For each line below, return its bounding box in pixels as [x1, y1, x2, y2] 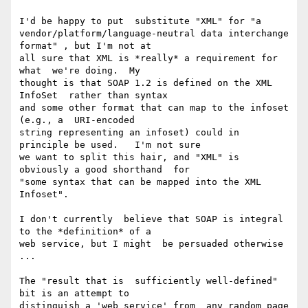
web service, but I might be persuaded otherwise [19, 239, 283, 250]
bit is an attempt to [19, 288, 129, 299]
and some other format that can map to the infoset [19, 102, 289, 113]
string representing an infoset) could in [19, 127, 239, 138]
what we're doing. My [19, 65, 140, 76]
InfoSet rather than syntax [19, 90, 168, 101]
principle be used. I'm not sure [19, 140, 201, 151]
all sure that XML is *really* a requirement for [19, 53, 278, 64]
